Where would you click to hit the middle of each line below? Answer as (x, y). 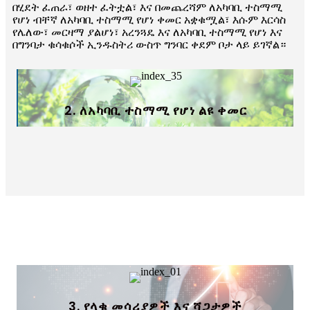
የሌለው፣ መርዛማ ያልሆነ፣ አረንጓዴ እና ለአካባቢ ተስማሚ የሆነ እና (147, 32)
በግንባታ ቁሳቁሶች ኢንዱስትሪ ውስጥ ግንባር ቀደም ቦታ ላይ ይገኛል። (149, 44)
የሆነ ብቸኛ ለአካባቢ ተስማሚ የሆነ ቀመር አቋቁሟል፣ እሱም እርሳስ (149, 19)
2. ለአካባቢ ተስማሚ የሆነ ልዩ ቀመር (156, 110)
